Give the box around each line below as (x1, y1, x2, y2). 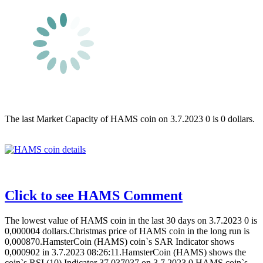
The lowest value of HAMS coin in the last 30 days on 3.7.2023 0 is (5, 215, 257, 225)
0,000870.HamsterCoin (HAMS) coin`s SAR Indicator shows (5, 236, 234, 247)
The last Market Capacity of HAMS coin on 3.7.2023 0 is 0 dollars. (5, 113, 255, 124)
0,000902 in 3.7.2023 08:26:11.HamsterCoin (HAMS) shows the (5, 247, 246, 257)
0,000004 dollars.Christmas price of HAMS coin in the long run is (5, 225, 249, 236)
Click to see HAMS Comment (5, 187, 183, 203)
